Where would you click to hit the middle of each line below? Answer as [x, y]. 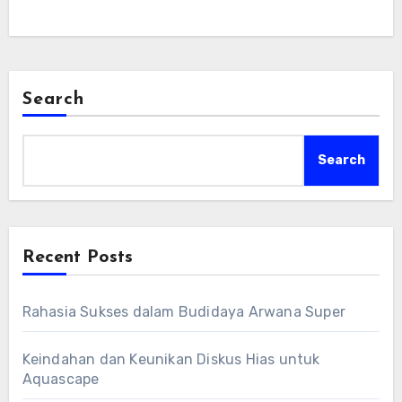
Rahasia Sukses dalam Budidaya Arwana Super [184, 312]
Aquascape [61, 380]
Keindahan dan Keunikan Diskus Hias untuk [171, 360]
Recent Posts [77, 258]
